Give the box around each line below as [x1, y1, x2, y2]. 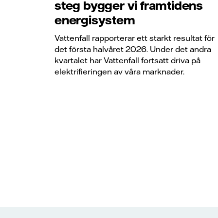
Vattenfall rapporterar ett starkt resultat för [54, 33, 215, 43]
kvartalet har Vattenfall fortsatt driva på [54, 55, 200, 65]
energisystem [54, 13, 135, 28]
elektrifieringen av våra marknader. [54, 66, 184, 76]
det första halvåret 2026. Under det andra [54, 44, 211, 54]
